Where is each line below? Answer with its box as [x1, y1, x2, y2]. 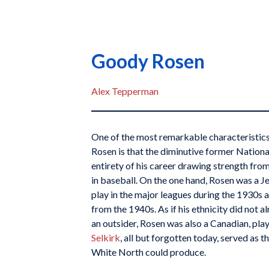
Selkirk [91, 232, 120, 243]
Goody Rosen [91, 49, 205, 73]
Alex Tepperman [91, 85, 159, 97]
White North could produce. [91, 246, 206, 258]
